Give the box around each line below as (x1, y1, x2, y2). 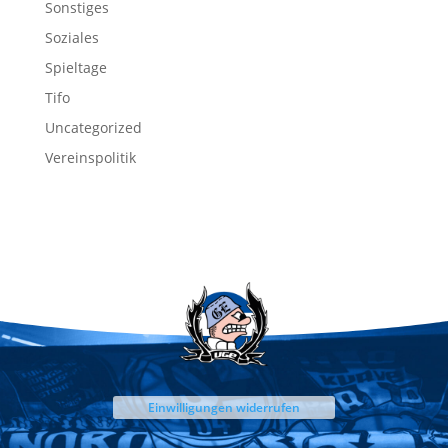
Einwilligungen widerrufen (147, 398, 300, 416)
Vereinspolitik (44, 148, 136, 167)
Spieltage (44, 58, 107, 77)
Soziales (44, 28, 99, 47)
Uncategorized (44, 118, 142, 137)
